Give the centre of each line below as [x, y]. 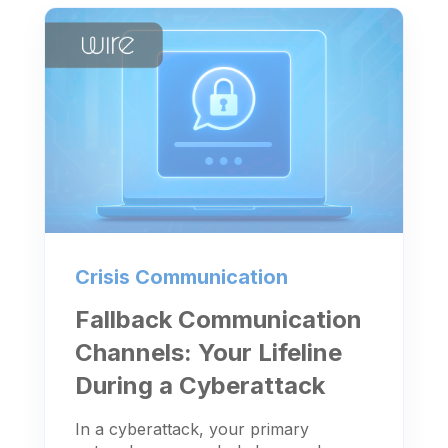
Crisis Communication [181, 277]
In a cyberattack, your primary [192, 429]
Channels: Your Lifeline [208, 353]
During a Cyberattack [200, 386]
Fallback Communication [218, 320]
